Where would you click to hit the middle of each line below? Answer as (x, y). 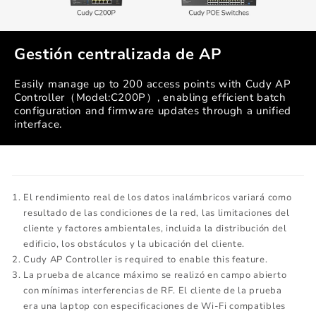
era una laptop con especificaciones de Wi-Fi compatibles (154, 306)
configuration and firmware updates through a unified (153, 111)
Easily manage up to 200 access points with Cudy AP (153, 84)
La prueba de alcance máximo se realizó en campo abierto (155, 275)
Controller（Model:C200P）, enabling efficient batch (150, 98)
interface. (38, 124)
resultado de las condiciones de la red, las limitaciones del (157, 213)
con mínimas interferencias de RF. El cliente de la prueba (153, 291)
